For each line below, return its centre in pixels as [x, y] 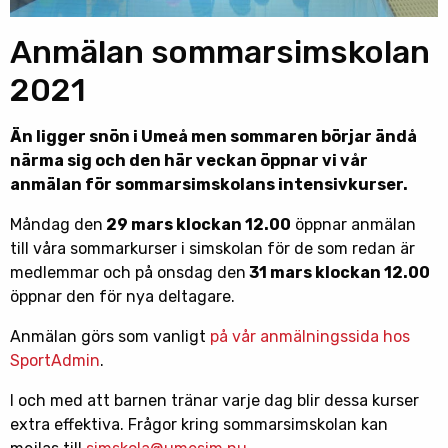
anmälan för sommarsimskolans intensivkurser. [209, 185]
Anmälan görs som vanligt [110, 337]
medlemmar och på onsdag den [128, 273]
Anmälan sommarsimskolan [220, 52]
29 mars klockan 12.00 [197, 225]
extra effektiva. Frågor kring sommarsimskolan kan [199, 425]
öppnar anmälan [353, 225]
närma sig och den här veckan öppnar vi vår [189, 161]
